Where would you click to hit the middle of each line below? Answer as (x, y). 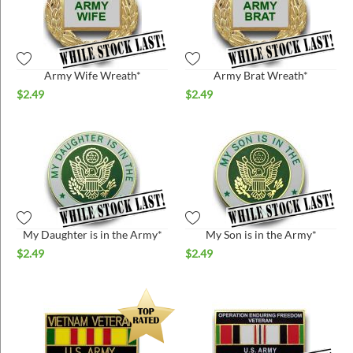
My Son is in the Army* (261, 234)
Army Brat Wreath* (261, 75)
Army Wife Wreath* (92, 75)
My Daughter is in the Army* (92, 234)
